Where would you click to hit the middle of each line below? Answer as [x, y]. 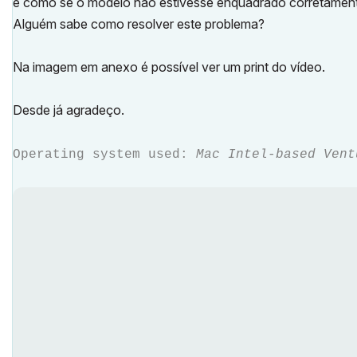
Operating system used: [104, 155]
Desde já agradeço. [69, 110]
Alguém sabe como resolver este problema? [139, 24]
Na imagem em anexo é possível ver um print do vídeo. [169, 67]
